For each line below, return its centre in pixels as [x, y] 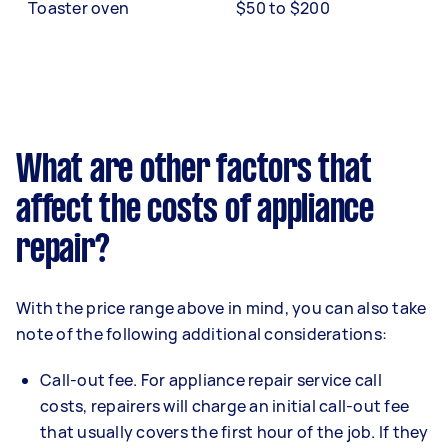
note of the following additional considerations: [201, 334]
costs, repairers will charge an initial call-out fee [224, 406]
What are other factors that [194, 171]
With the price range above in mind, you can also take [221, 308]
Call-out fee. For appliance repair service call [211, 380]
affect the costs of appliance [195, 211]
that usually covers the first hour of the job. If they [234, 432]
